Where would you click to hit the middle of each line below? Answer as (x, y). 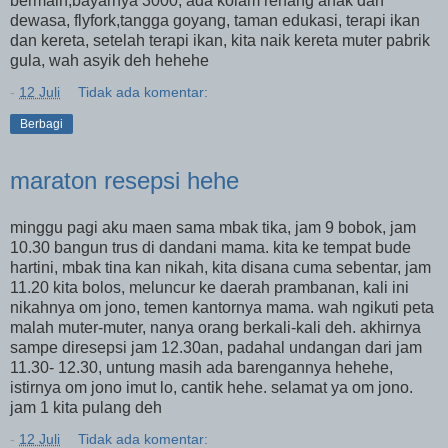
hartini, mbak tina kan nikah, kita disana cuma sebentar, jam (220, 268)
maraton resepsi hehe (124, 180)
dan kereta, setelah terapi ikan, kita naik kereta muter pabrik (220, 40)
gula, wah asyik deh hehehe (109, 60)
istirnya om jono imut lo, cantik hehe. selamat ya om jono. (211, 388)
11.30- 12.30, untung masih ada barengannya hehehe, (201, 368)
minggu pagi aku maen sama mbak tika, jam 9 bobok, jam (213, 228)
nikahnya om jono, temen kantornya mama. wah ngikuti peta (222, 308)
